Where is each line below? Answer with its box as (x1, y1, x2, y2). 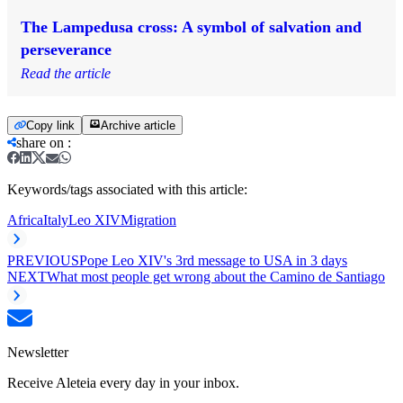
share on (16, 134, 64, 150)
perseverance (21, 40, 112, 58)
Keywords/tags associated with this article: (7, 181, 247, 197)
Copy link (26, 118, 75, 132)
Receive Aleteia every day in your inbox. (7, 374, 239, 390)
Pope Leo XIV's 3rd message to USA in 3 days (79, 252, 347, 268)
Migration (121, 211, 176, 228)
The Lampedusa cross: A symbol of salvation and (21, 17, 362, 36)
